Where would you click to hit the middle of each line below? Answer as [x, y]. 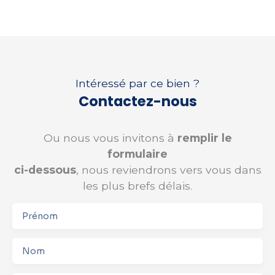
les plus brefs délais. [137, 185]
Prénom [40, 216]
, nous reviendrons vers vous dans [168, 169]
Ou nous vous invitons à [110, 137]
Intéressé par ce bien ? [137, 83]
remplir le [204, 137]
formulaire [137, 153]
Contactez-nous [137, 101]
